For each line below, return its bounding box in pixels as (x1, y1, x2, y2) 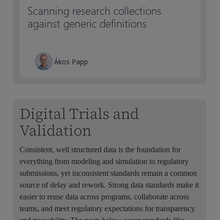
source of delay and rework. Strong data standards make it (20, 181, 199, 189)
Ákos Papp (54, 56, 88, 66)
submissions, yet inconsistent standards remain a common (20, 169, 197, 177)
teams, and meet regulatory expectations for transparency (20, 204, 195, 213)
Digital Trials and (20, 104, 139, 124)
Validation (20, 120, 92, 140)
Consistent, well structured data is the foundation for (20, 145, 181, 154)
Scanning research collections (27, 3, 162, 18)
